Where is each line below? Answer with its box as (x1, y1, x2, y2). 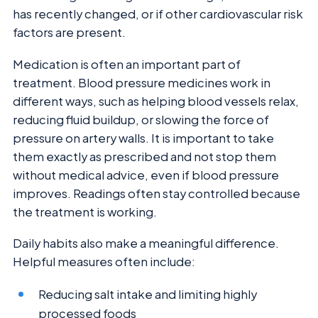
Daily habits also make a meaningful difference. (13, 236, 279, 251)
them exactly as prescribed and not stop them (13, 148, 276, 164)
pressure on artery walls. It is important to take (13, 130, 274, 146)
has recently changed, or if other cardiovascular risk (13, 6, 303, 22)
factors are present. (13, 25, 126, 40)
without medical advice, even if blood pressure (13, 167, 279, 182)
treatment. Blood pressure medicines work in (13, 75, 270, 90)
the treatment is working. (13, 204, 157, 219)
